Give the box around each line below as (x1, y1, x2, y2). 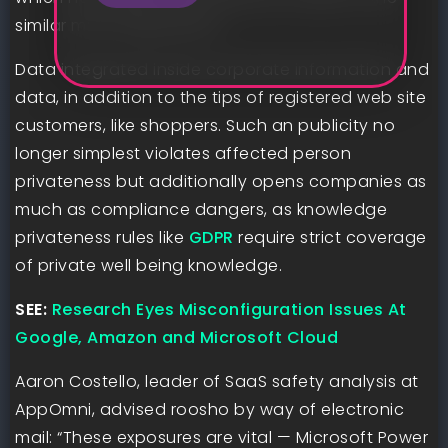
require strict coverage (233, 225, 427, 249)
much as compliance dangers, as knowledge (15, 197, 387, 221)
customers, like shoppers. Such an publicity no (15, 113, 395, 137)
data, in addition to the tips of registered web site (15, 85, 426, 109)
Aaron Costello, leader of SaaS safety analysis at (15, 369, 419, 393)
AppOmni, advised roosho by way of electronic (15, 397, 404, 421)
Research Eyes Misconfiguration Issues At (51, 297, 407, 321)
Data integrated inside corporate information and (15, 57, 429, 81)
